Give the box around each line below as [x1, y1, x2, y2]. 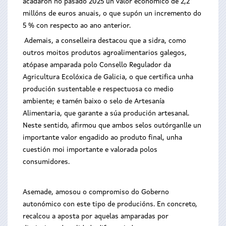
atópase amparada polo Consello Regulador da [23, 62, 171, 69]
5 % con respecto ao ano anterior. [23, 22, 131, 29]
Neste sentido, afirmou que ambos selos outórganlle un [23, 122, 201, 129]
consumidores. [23, 158, 70, 165]
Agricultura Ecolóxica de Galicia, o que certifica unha [23, 74, 193, 81]
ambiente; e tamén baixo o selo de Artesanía [23, 98, 164, 105]
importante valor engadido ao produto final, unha [23, 134, 182, 141]
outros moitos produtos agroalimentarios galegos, [23, 49, 187, 56]
